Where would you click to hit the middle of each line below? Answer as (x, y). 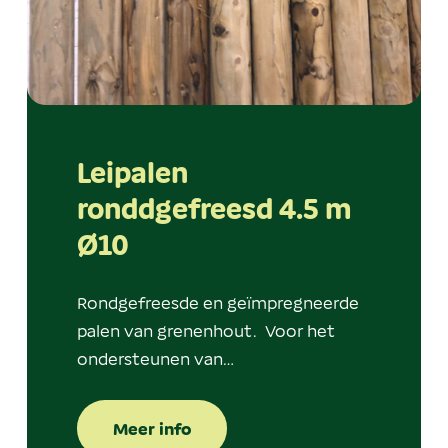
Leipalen (132, 173)
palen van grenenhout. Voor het (206, 330)
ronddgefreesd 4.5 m (214, 209)
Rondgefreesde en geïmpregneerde (218, 302)
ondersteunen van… (155, 358)
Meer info (152, 429)
